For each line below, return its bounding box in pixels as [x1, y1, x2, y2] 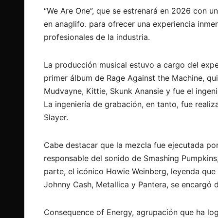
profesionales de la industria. [44, 32, 150, 42]
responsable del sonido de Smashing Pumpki [44, 153, 209, 163]
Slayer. [44, 112, 71, 122]
